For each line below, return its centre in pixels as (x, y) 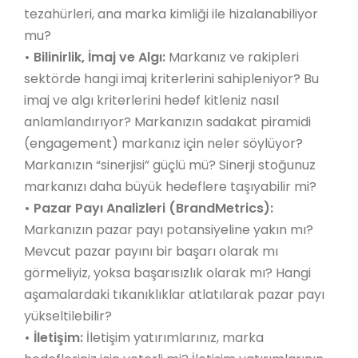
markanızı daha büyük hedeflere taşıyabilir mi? (170, 187)
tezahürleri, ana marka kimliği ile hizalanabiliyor (171, 14)
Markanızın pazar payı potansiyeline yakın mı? (169, 230)
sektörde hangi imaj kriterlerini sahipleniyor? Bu (171, 79)
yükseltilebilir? (68, 316)
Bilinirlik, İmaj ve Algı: (101, 57)
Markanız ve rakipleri (234, 57)
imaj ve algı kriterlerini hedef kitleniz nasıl (151, 100)
